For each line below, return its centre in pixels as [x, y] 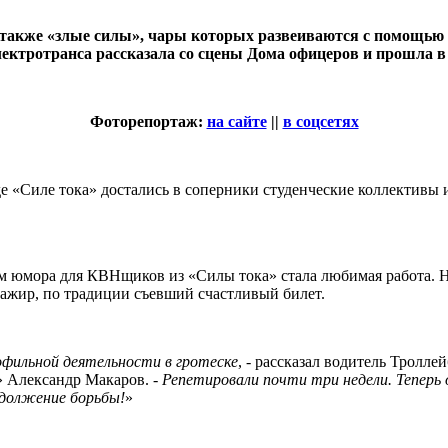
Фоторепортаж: [148, 121]
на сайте [236, 121]
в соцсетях [320, 121]
